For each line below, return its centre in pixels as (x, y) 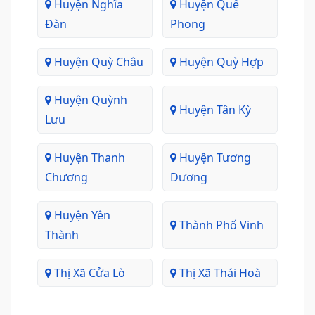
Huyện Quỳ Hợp (220, 62)
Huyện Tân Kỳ (214, 110)
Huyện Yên (81, 215)
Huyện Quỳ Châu (97, 62)
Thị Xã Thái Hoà (219, 273)
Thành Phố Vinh (220, 225)
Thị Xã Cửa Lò (88, 273)
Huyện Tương (214, 157)
